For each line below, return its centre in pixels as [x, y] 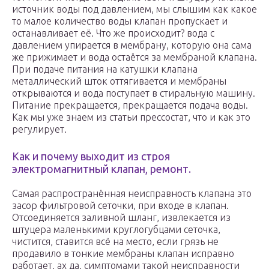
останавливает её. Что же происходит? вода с [113, 33]
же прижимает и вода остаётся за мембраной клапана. [134, 57]
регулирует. [39, 129]
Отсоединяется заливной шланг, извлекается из [121, 218]
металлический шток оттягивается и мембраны [119, 81]
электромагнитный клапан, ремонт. [101, 169]
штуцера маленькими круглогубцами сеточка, [116, 230]
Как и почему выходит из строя [91, 156]
